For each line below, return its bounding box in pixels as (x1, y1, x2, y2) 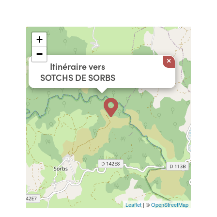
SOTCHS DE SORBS (40, 71, 115, 83)
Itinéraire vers (50, 60, 105, 72)
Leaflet (125, 201, 141, 208)
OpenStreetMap (151, 201, 188, 208)
